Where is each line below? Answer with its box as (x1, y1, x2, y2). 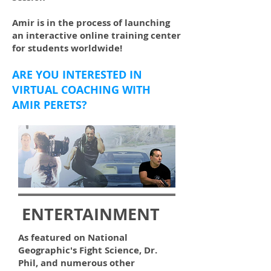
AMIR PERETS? (12, 97, 87, 113)
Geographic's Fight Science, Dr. (18, 244, 157, 256)
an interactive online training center (12, 29, 181, 42)
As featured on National (18, 231, 128, 244)
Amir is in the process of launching (12, 16, 170, 29)
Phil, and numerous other (18, 256, 135, 269)
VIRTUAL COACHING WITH (12, 82, 151, 97)
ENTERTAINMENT (22, 203, 160, 225)
